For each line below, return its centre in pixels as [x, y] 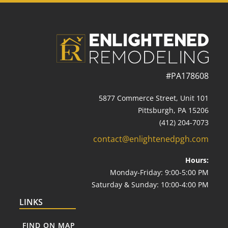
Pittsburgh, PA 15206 [173, 110]
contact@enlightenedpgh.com [151, 139]
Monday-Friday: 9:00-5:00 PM [159, 172]
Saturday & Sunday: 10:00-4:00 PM [150, 184]
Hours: [197, 160]
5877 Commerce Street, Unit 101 [154, 98]
